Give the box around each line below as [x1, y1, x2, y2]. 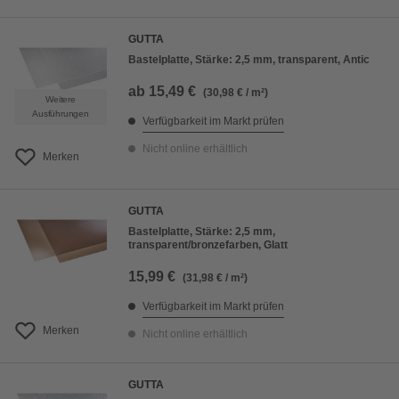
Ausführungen [32, 109, 89, 119]
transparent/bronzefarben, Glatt [128, 239, 288, 252]
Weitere [45, 94, 76, 105]
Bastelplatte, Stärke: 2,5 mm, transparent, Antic [128, 53, 370, 67]
